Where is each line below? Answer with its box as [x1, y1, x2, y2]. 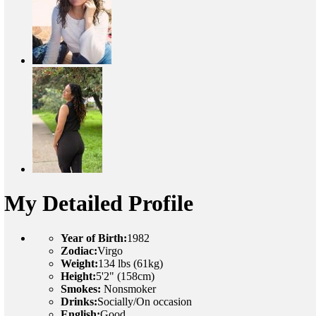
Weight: [61, 257, 98, 269]
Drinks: [61, 295, 97, 308]
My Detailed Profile [4, 190, 193, 217]
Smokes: [61, 282, 101, 295]
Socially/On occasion [97, 295, 192, 308]
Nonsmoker [101, 282, 156, 295]
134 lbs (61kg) [98, 257, 163, 269]
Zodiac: [61, 244, 97, 257]
